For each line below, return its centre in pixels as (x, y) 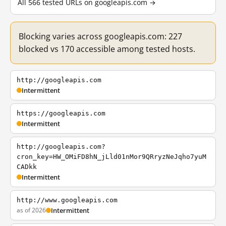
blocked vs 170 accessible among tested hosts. (107, 49)
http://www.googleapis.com (67, 200)
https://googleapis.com (61, 113)
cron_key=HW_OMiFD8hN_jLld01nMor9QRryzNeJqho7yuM (111, 157)
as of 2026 (31, 210)
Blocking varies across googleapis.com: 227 (100, 36)
